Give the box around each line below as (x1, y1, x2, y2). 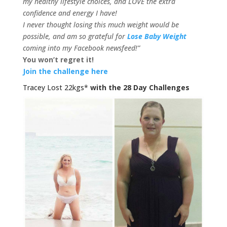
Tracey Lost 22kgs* (22, 83, 90, 93)
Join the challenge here (22, 66, 108, 77)
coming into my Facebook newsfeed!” (22, 43, 140, 53)
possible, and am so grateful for (22, 31, 127, 42)
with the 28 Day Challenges (90, 83, 190, 93)
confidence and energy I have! (22, 8, 117, 18)
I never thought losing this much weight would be (22, 20, 179, 30)
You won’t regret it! (22, 55, 94, 65)
